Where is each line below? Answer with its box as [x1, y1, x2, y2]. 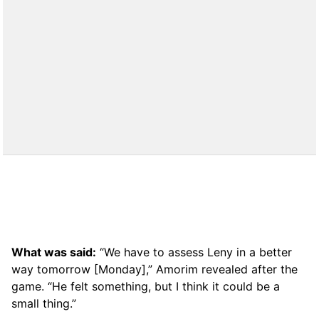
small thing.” [11, 296, 76, 310]
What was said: [11, 244, 96, 259]
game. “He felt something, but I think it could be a [11, 278, 280, 293]
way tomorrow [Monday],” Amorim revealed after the [11, 261, 298, 276]
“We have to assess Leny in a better [96, 244, 292, 259]
